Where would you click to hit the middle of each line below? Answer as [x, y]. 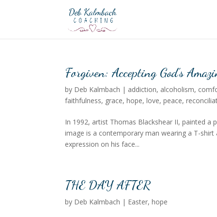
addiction [142, 89]
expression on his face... [102, 144]
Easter [138, 202]
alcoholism [178, 89]
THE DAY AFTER [108, 185]
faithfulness [83, 101]
